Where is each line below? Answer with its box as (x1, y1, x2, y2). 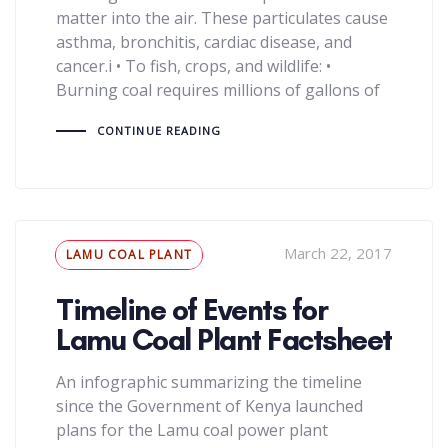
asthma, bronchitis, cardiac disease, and (56, 31, 352, 54)
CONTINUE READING (96, 123, 222, 139)
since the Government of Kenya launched (56, 395, 363, 418)
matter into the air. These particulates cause (56, 7, 388, 30)
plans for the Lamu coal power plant (56, 419, 328, 442)
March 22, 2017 (284, 243, 392, 264)
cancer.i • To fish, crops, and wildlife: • (56, 55, 331, 78)
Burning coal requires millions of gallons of (56, 79, 380, 102)
